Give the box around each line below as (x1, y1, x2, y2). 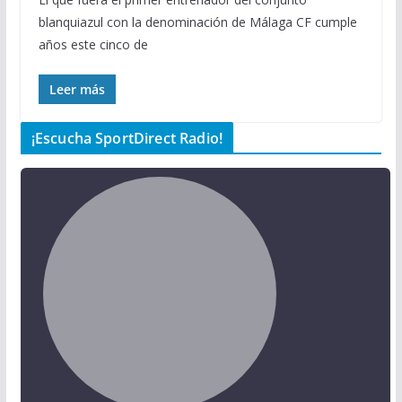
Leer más (48, 80, 105, 98)
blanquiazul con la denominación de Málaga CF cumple (38, 13, 357, 31)
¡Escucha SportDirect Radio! (31, 127, 223, 148)
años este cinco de (38, 35, 148, 53)
